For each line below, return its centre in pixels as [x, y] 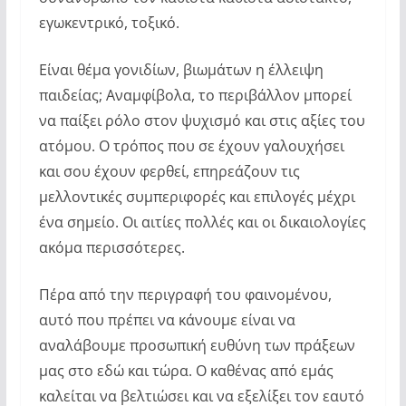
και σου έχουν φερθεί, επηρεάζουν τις [169, 171]
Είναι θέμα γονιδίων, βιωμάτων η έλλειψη [181, 69]
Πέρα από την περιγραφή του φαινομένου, [185, 294]
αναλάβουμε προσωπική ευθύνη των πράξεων [197, 345]
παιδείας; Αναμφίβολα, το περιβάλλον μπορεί [195, 95]
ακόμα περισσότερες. [111, 247]
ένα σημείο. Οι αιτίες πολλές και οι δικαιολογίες [202, 222]
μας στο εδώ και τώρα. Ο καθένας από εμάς [186, 370]
